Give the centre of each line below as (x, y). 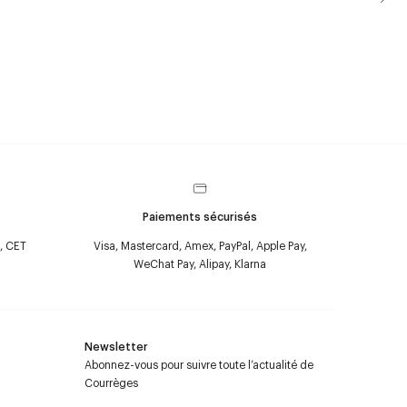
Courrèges (111, 382)
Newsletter (116, 346)
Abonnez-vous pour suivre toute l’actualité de (199, 364)
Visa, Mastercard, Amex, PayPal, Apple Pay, (200, 245)
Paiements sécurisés (200, 216)
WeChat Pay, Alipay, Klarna (200, 263)
